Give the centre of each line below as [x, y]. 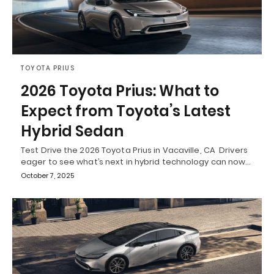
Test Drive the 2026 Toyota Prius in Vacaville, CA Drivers [134, 150]
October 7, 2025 [47, 176]
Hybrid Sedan [72, 131]
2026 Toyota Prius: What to [120, 91]
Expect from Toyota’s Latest [126, 111]
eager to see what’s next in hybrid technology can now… [136, 162]
